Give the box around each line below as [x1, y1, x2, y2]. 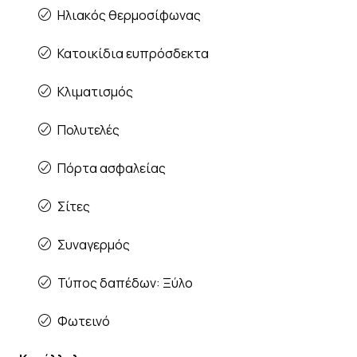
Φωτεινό [57, 312, 110, 330]
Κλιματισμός [57, 82, 133, 100]
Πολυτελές [57, 120, 120, 139]
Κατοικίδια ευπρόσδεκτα [57, 44, 209, 62]
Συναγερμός [57, 235, 130, 253]
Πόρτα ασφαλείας [57, 159, 166, 177]
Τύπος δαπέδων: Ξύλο [57, 273, 193, 292]
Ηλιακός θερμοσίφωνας [57, 6, 201, 24]
